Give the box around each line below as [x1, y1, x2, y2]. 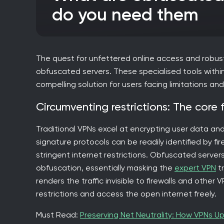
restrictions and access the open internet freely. [36, 188, 216, 198]
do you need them [52, 3, 198, 25]
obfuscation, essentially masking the [36, 162, 174, 172]
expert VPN [174, 162, 216, 172]
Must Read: [36, 209, 80, 219]
